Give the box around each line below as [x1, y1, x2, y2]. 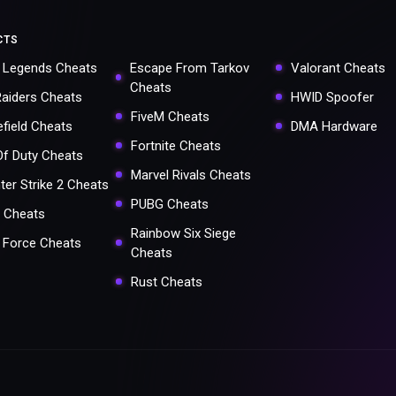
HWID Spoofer [291, 88, 375, 105]
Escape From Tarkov [130, 59, 250, 76]
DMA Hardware [291, 118, 378, 134]
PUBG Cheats [130, 195, 209, 212]
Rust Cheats [130, 273, 202, 290]
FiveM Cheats [130, 108, 209, 125]
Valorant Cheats [291, 59, 386, 76]
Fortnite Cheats [130, 137, 221, 154]
